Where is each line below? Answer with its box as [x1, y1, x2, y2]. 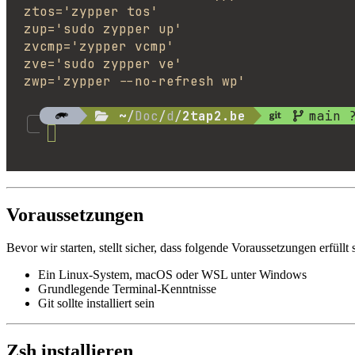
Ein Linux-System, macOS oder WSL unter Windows [38, 268, 307, 282]
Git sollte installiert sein [38, 296, 155, 311]
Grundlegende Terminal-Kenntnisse [38, 282, 216, 296]
